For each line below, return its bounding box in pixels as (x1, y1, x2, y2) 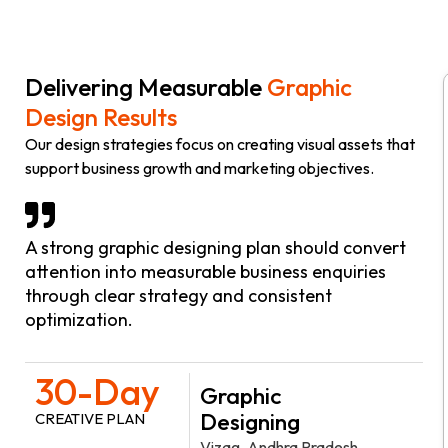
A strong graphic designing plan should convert (25, 235, 406, 259)
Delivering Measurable (25, 71, 267, 102)
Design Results (25, 101, 177, 132)
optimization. (25, 307, 133, 331)
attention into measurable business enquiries (25, 259, 386, 283)
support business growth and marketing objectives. (25, 157, 374, 178)
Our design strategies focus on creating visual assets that (25, 133, 415, 154)
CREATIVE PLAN (35, 408, 145, 428)
